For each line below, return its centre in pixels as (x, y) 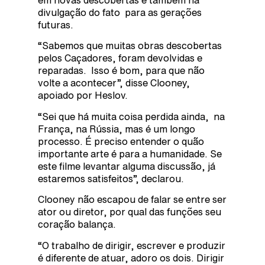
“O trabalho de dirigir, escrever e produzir (132, 245)
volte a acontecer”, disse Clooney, (114, 83)
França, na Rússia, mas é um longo (117, 129)
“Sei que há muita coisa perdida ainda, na (131, 116)
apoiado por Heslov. (83, 96)
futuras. (56, 25)
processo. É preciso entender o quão (121, 141)
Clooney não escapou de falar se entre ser (132, 200)
